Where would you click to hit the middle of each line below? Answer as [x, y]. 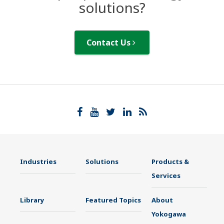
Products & [170, 162]
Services [166, 176]
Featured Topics [113, 200]
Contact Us [109, 43]
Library [32, 200]
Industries [38, 162]
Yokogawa [168, 214]
